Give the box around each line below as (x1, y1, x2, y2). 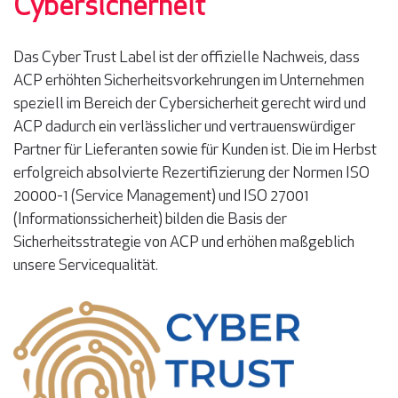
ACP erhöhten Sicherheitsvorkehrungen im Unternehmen (13, 73, 364, 91)
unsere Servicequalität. (13, 258, 158, 275)
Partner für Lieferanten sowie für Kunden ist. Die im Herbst (13, 142, 377, 160)
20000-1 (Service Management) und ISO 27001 (13, 188, 309, 206)
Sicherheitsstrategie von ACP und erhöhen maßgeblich (13, 235, 354, 252)
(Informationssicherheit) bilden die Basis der (13, 211, 287, 229)
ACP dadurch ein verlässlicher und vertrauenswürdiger (13, 119, 355, 137)
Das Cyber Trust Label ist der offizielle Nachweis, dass (13, 50, 360, 68)
